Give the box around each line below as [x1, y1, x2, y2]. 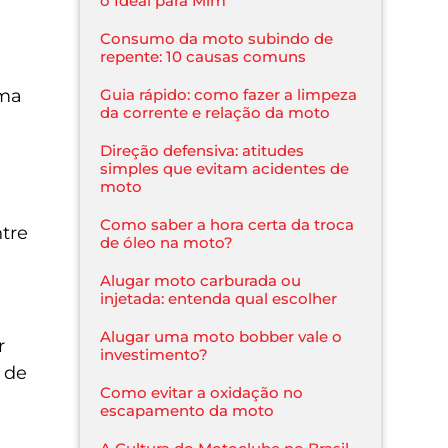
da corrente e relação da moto [100, 102, 331, 122]
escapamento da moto [100, 400, 275, 420]
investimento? [100, 344, 209, 364]
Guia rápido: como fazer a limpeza [100, 84, 358, 104]
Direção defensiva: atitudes [100, 140, 305, 160]
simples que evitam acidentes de [100, 158, 350, 178]
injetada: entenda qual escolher [100, 288, 338, 308]
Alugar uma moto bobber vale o [100, 326, 343, 346]
